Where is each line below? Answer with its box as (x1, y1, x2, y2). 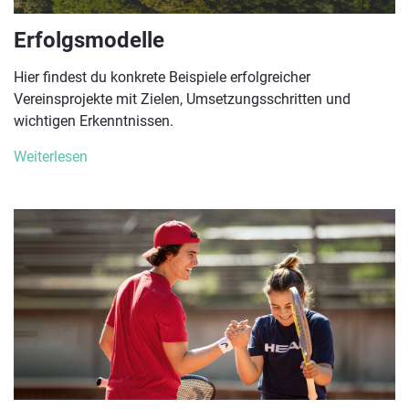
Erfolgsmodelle (14, 27, 164, 54)
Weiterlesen (14, 148, 88, 166)
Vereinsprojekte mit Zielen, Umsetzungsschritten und (14, 90, 351, 109)
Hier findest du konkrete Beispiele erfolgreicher (14, 68, 310, 87)
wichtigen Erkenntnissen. (14, 112, 173, 131)
